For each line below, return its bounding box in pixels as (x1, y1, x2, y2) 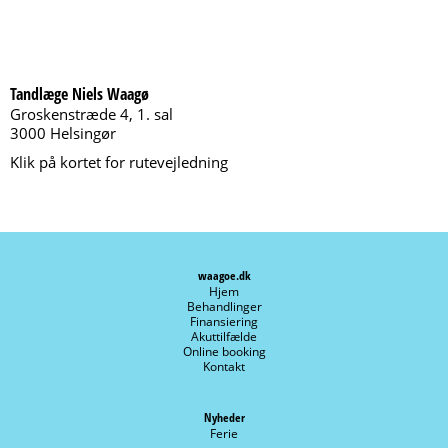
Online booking (182, 343, 266, 360)
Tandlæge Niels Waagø (10, 83, 149, 105)
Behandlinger (186, 298, 262, 315)
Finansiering (190, 313, 258, 330)
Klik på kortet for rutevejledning (10, 152, 228, 172)
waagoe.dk (197, 267, 251, 284)
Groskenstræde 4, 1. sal (10, 104, 173, 124)
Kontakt (203, 358, 245, 375)
